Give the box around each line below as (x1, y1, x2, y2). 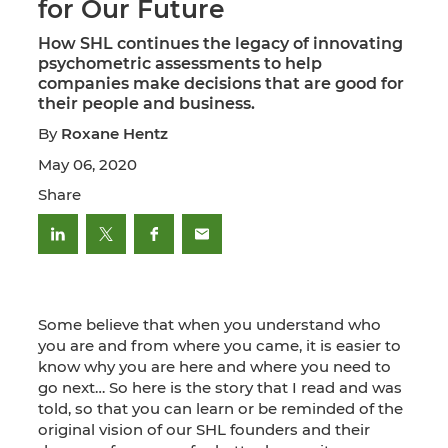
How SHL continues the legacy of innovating (38, 34, 403, 54)
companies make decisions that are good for (38, 74, 404, 94)
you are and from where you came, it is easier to (38, 336, 401, 356)
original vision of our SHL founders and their (38, 420, 370, 440)
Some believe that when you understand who (38, 315, 381, 335)
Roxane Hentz (61, 124, 168, 144)
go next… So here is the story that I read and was (38, 378, 402, 398)
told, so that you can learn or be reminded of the (38, 399, 403, 419)
